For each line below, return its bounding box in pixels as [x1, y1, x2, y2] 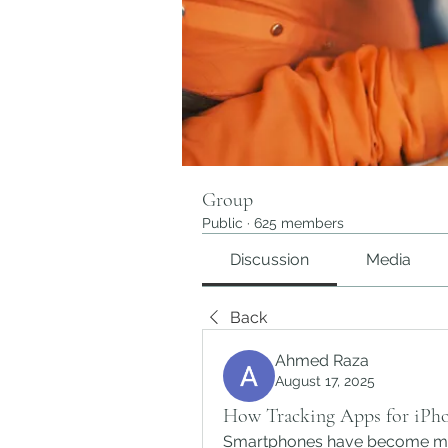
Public [202, 215, 243, 231]
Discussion [230, 250, 310, 269]
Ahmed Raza [275, 351, 369, 370]
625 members [254, 215, 344, 231]
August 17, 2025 [275, 373, 375, 389]
